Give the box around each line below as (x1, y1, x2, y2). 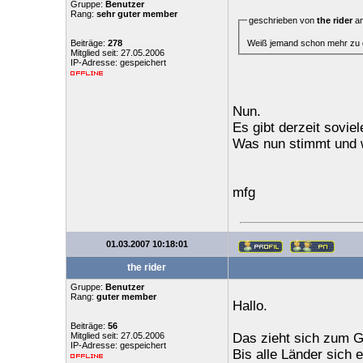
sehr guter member (96, 9, 177, 19)
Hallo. (232, 298, 267, 314)
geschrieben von (248, 15, 317, 25)
